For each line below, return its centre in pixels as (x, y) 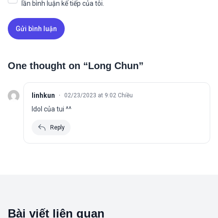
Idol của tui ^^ (52, 109)
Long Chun (113, 66)
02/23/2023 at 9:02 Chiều (99, 96)
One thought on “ (48, 66)
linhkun (43, 96)
